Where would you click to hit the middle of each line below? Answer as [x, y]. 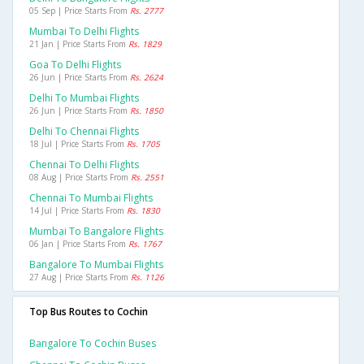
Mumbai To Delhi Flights [84, 32]
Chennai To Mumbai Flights [91, 198]
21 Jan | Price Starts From [79, 44]
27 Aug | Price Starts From [80, 277]
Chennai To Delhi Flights [84, 165]
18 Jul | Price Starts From [78, 144]
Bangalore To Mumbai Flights [96, 265]
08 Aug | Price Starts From [80, 178]
